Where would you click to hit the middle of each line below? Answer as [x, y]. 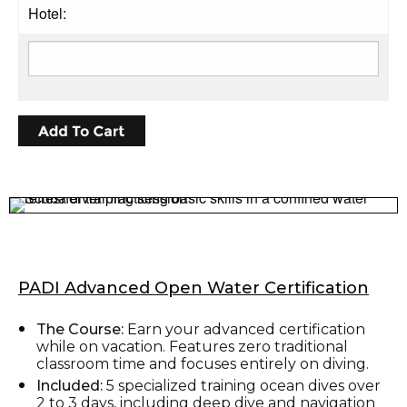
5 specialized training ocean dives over [242, 385]
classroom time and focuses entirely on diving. [203, 363]
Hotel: [47, 13]
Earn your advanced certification [244, 329]
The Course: [80, 329]
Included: [69, 385]
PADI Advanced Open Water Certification [194, 288]
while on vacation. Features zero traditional [192, 346]
